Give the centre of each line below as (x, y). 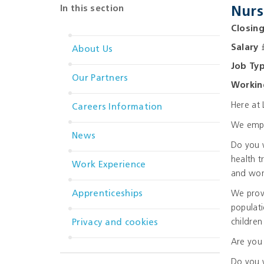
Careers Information (117, 108)
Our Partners (100, 79)
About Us (93, 50)
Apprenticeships (108, 194)
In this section (92, 9)
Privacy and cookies (115, 223)
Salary (245, 48)
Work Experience (109, 165)
